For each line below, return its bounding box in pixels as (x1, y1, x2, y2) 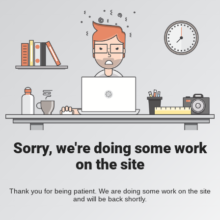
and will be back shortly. (73, 195, 147, 203)
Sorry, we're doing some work (13, 139, 207, 157)
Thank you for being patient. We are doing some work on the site (9, 187, 211, 195)
